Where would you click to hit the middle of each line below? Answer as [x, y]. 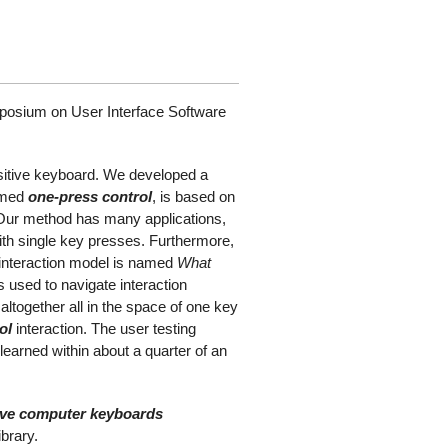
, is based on [193, 196]
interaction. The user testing [104, 328]
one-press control [90, 196]
